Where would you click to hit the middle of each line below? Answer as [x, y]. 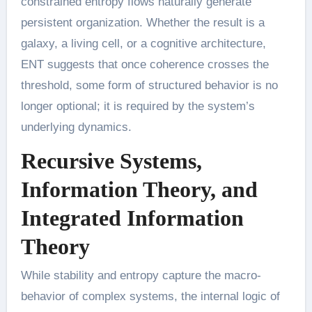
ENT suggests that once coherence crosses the [145, 64]
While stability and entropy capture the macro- [141, 275]
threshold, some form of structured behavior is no [149, 85]
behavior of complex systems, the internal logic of [150, 296]
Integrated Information [132, 218]
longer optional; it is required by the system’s [138, 106]
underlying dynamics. [76, 127]
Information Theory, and [139, 189]
